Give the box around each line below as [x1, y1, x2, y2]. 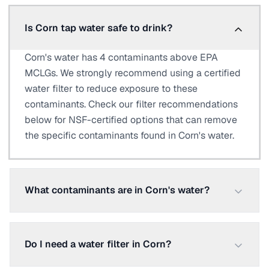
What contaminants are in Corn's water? [25, 184, 210, 196]
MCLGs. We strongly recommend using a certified [25, 67, 241, 79]
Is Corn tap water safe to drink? [25, 22, 172, 34]
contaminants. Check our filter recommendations [25, 98, 238, 110]
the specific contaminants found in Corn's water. [25, 129, 234, 142]
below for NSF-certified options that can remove [25, 113, 237, 126]
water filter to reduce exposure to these [25, 82, 198, 95]
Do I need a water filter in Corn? [25, 238, 171, 250]
